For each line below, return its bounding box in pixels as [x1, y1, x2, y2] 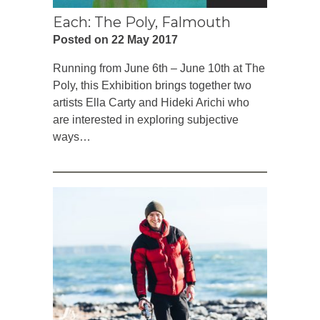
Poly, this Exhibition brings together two [53, 79, 251, 91]
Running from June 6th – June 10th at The [53, 61, 265, 74]
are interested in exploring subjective [53, 113, 239, 126]
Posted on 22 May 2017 [53, 33, 178, 46]
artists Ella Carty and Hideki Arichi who [53, 96, 249, 109]
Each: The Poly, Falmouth [53, 13, 231, 31]
